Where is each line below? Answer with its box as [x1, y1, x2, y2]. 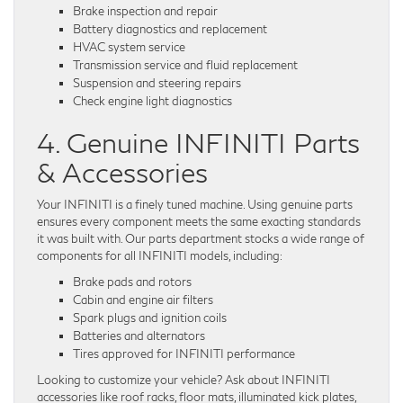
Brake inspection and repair [73, 4, 218, 19]
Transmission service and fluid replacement [73, 58, 298, 73]
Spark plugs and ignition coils [73, 310, 227, 326]
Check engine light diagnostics [73, 94, 232, 109]
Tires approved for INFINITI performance [73, 346, 295, 362]
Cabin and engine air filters [73, 292, 213, 308]
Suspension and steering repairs [73, 76, 241, 91]
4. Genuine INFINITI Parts [37, 126, 360, 159]
